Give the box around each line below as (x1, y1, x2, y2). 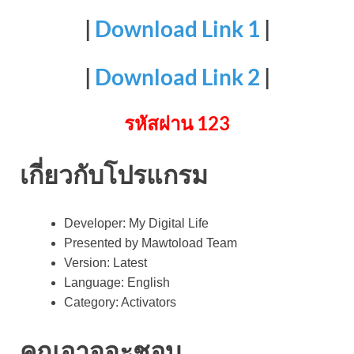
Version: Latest (64, 255, 147, 269)
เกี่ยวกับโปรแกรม (20, 158, 208, 190)
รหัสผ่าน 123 (124, 111, 230, 134)
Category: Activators (64, 295, 176, 309)
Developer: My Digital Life (64, 216, 209, 230)
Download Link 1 (94, 14, 260, 42)
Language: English (64, 275, 170, 289)
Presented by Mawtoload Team (64, 235, 237, 250)
